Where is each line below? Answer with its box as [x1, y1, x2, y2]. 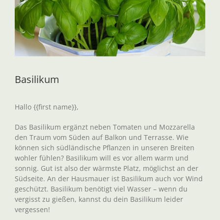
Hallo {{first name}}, [15, 102, 79, 111]
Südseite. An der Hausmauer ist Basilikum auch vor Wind [15, 174, 203, 183]
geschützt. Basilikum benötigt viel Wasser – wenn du [15, 184, 188, 193]
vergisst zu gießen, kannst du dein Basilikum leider [15, 194, 183, 204]
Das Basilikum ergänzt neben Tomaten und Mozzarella [15, 122, 195, 132]
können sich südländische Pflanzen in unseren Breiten [15, 143, 194, 152]
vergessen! [15, 205, 50, 214]
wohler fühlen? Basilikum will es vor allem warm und [15, 153, 189, 163]
